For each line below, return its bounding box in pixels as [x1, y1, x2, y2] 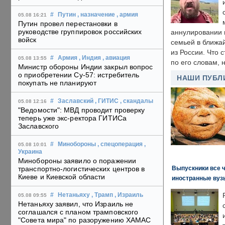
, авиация [102, 55, 130, 61]
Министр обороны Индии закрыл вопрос [18, 63, 153, 71]
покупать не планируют [18, 79, 97, 87]
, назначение [77, 12, 115, 18]
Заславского [18, 122, 59, 131]
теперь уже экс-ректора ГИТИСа [18, 114, 127, 123]
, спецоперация [97, 141, 143, 148]
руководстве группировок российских [18, 28, 142, 36]
